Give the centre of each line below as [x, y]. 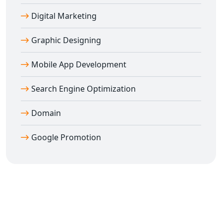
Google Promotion [66, 138]
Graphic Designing [66, 40]
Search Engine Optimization [83, 89]
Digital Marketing [64, 16]
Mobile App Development [79, 65]
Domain [46, 113]
